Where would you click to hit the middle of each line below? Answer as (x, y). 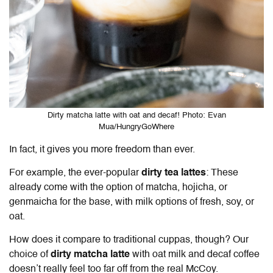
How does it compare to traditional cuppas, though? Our (129, 240)
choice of (30, 254)
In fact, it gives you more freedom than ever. (102, 150)
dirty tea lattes (174, 173)
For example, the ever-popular (75, 173)
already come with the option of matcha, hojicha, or (118, 187)
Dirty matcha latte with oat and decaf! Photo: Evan (136, 115)
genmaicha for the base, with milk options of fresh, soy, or (132, 202)
